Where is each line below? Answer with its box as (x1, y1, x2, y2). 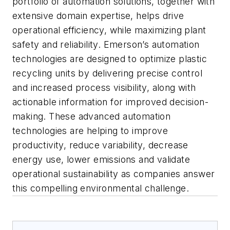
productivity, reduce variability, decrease (12, 140, 188, 151)
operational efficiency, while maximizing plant (12, 25, 206, 36)
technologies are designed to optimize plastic (12, 53, 207, 65)
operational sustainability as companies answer (12, 168, 215, 180)
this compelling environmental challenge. (12, 183, 189, 194)
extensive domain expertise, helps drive (12, 10, 184, 22)
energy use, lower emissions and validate (12, 154, 190, 165)
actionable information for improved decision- (12, 97, 208, 108)
